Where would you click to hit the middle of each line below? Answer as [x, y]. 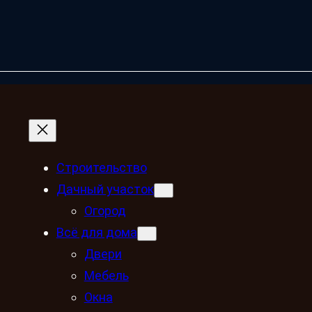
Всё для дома [96, 232]
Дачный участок [105, 189]
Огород [105, 210]
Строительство [101, 167]
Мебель [106, 275]
